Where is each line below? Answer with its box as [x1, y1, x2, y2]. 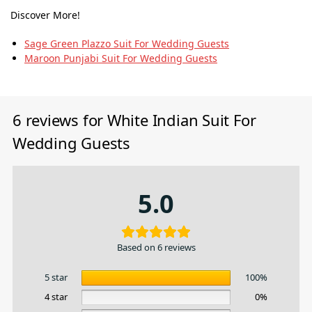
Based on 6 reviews [116, 240, 196, 253]
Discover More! [10, 8, 80, 22]
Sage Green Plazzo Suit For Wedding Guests [24, 36, 229, 50]
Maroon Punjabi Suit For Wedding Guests [24, 51, 217, 65]
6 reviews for [13, 109, 107, 130]
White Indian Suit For [107, 109, 256, 130]
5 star [45, 270, 68, 283]
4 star [45, 290, 68, 303]
